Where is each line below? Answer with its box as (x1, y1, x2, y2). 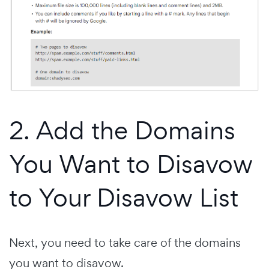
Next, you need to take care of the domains (9, 235, 241, 251)
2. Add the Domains (9, 113, 235, 147)
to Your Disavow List (9, 181, 238, 214)
